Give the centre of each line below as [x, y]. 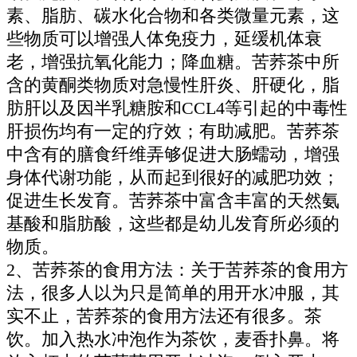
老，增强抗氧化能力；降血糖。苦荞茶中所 [173, 62]
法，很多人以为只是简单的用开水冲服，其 [173, 293]
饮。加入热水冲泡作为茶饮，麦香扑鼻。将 [173, 339]
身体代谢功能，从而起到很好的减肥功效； [173, 177]
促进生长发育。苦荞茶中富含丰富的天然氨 [173, 200]
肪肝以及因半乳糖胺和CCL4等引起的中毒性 [177, 108]
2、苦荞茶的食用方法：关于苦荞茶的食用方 [177, 270]
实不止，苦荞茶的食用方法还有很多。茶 [164, 316]
